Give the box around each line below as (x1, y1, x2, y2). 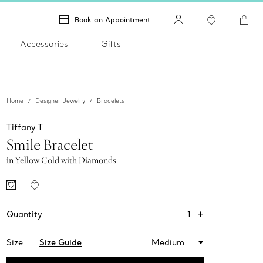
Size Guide (39, 237, 82, 248)
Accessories (20, 39, 68, 49)
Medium (151, 237, 185, 248)
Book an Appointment (75, 15, 150, 24)
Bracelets (97, 97, 125, 105)
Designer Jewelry (35, 97, 86, 105)
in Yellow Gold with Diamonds (6, 154, 117, 167)
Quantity (6, 209, 42, 220)
